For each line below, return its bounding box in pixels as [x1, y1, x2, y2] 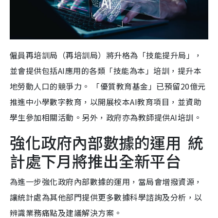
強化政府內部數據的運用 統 [10, 130, 203, 153]
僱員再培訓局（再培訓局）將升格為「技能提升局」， [10, 49, 202, 61]
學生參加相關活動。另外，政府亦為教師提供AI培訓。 [10, 111, 201, 123]
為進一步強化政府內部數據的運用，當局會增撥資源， [10, 175, 202, 187]
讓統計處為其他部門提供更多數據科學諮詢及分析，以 [10, 191, 202, 203]
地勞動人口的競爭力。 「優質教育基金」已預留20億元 [10, 80, 206, 92]
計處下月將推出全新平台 [10, 149, 181, 172]
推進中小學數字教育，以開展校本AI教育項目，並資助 [10, 95, 202, 108]
